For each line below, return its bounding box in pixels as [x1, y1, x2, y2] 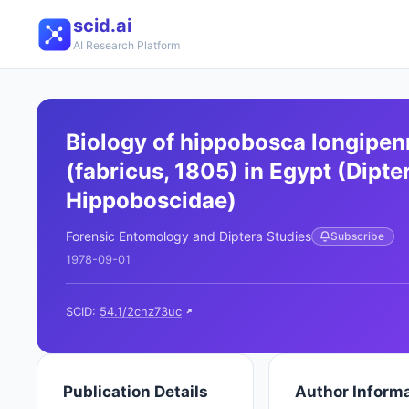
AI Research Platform [73, 38, 180, 52]
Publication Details [63, 383, 208, 401]
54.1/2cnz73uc [100, 304, 182, 319]
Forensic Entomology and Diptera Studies [66, 228, 311, 244]
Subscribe [330, 229, 384, 243]
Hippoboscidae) [66, 187, 236, 214]
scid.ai [73, 15, 131, 37]
